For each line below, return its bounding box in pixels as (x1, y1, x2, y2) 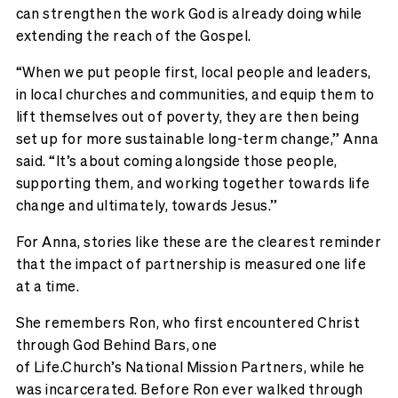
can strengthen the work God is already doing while (15, 4, 362, 23)
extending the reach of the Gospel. (15, 26, 251, 45)
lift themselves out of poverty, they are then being (15, 107, 359, 126)
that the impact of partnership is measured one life (15, 254, 366, 274)
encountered (227, 313, 314, 332)
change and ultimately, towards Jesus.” (15, 195, 278, 215)
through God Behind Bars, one (15, 335, 218, 354)
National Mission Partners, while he (122, 357, 365, 377)
